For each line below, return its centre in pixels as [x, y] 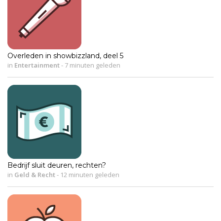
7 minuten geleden [92, 65]
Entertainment [37, 65]
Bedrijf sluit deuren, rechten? [57, 165]
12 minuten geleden [89, 174]
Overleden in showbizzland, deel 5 [65, 55]
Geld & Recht [35, 174]
